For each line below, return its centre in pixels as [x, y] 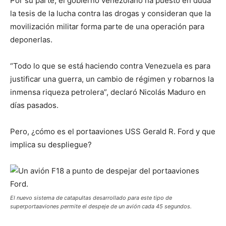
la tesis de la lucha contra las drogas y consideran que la [110, 14]
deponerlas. [31, 40]
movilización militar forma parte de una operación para [107, 27]
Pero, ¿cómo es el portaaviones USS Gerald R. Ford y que [113, 132]
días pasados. [34, 105]
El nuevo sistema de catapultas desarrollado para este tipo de [91, 198]
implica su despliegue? [51, 145]
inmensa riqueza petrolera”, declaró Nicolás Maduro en [108, 92]
